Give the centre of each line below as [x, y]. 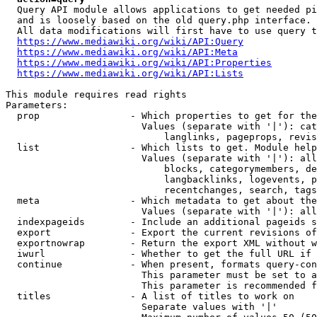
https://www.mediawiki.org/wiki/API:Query [130, 41]
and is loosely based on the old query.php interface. [158, 20]
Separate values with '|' [142, 307]
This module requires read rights [96, 94]
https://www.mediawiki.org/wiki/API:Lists [130, 73]
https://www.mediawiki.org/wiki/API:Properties [144, 63]
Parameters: [37, 105]
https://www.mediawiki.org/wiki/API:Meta [127, 52]
